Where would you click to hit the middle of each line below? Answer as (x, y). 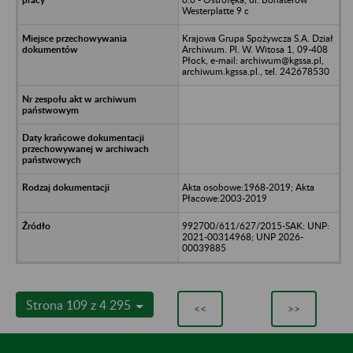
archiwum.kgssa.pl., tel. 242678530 (255, 71)
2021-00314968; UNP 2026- (242, 236)
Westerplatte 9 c (215, 10)
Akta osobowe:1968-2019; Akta (248, 187)
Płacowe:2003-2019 (224, 198)
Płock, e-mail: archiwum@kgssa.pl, (253, 60)
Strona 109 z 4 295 (80, 304)
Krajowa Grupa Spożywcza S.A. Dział (257, 38)
